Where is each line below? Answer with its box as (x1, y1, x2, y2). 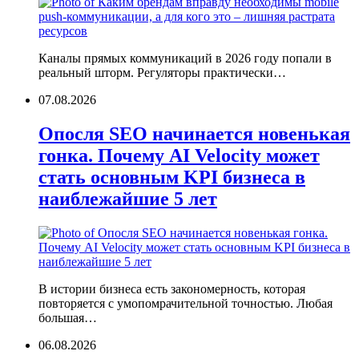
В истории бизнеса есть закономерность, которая (38, 282, 305, 296)
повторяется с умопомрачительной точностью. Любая (38, 296, 333, 311)
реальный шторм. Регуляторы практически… (38, 66, 286, 80)
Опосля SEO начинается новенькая (38, 123, 350, 145)
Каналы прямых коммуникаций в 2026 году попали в (38, 51, 332, 66)
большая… (38, 311, 97, 325)
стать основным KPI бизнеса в (38, 167, 305, 188)
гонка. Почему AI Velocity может (38, 145, 320, 167)
